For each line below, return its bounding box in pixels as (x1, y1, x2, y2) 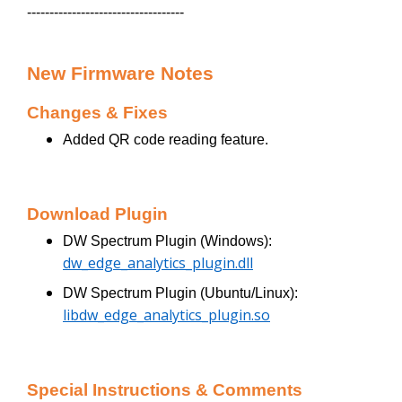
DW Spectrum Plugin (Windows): (63, 233, 272, 249)
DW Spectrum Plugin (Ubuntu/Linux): (63, 285, 298, 301)
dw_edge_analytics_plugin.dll (63, 253, 253, 274)
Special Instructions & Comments (27, 380, 302, 400)
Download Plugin (27, 205, 168, 224)
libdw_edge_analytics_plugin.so (63, 305, 270, 326)
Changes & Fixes (27, 103, 168, 123)
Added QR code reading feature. (63, 132, 268, 148)
